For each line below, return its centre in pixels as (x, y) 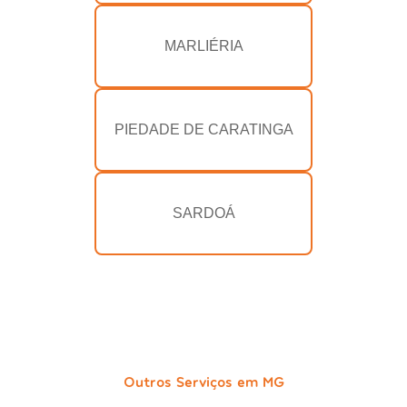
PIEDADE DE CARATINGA (203, 130)
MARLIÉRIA (203, 46)
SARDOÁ (203, 213)
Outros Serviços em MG (203, 382)
